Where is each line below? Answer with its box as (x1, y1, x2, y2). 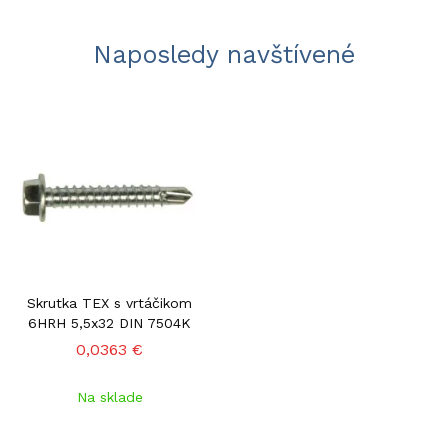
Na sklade (76, 389, 143, 405)
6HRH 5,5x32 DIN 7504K (28, 315, 191, 331)
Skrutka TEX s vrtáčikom (27, 295, 192, 311)
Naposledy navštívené (93, 40, 355, 69)
